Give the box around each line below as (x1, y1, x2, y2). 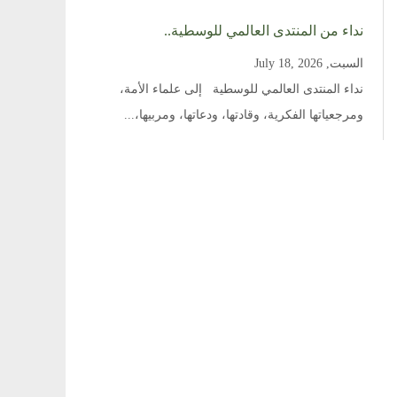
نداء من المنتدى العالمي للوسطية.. (163, 23, 363, 38)
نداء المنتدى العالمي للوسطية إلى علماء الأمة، (119, 82, 363, 96)
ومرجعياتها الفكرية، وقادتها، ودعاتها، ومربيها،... (123, 108, 363, 121)
